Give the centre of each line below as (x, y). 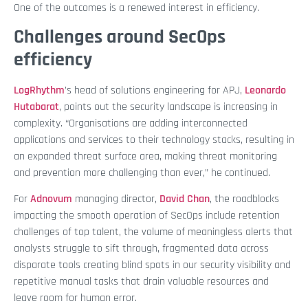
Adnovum (51, 199)
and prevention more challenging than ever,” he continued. (142, 173)
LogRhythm (39, 90)
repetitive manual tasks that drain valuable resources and (141, 282)
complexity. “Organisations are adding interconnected (131, 123)
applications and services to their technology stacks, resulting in (154, 140)
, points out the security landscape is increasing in (168, 107)
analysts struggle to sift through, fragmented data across (141, 249)
